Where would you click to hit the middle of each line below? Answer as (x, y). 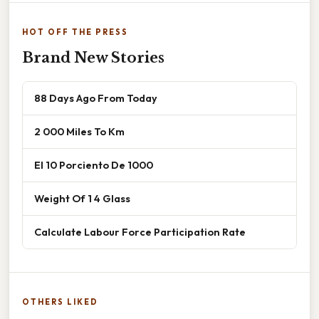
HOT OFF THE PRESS (75, 32)
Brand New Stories (93, 58)
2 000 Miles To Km (79, 132)
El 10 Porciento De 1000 (94, 165)
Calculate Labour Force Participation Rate (140, 232)
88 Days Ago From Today (96, 98)
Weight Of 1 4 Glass (82, 199)
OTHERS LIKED (60, 302)
